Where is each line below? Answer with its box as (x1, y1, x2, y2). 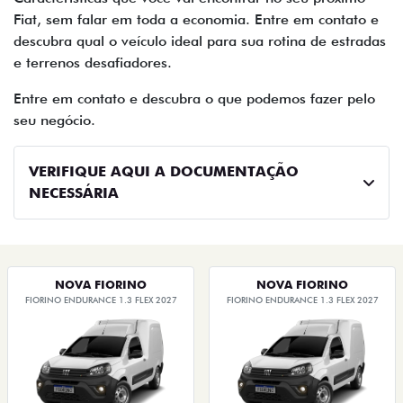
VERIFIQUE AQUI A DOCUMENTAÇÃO (29, 163, 299, 181)
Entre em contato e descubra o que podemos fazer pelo (13, 90, 375, 108)
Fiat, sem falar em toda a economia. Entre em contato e (13, 11, 379, 29)
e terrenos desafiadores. (13, 54, 172, 72)
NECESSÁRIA (29, 184, 119, 202)
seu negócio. (13, 112, 104, 130)
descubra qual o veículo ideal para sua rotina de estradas (13, 32, 386, 50)
